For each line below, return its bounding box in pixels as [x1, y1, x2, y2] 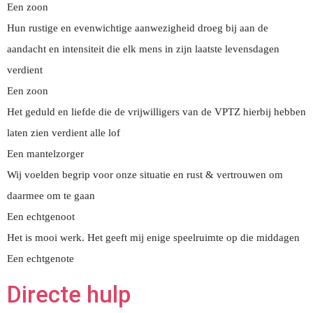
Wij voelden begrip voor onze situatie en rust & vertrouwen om [7, 169, 283, 180]
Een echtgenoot [7, 211, 75, 222]
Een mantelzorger [7, 148, 84, 159]
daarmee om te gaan [7, 190, 95, 201]
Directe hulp [7, 281, 131, 308]
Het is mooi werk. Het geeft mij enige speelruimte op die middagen [7, 232, 300, 243]
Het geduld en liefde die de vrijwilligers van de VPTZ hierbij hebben [7, 106, 306, 117]
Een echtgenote [7, 253, 74, 264]
